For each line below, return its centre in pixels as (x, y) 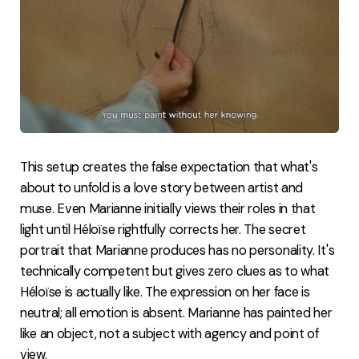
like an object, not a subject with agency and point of (169, 333)
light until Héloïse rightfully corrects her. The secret (163, 229)
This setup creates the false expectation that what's (169, 167)
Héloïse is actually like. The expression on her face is (165, 292)
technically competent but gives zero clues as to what (175, 271)
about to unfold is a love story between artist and (162, 188)
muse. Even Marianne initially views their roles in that (168, 208)
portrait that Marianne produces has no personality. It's (177, 250)
